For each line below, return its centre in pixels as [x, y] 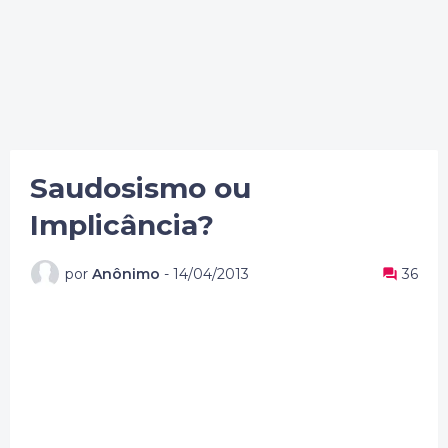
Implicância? [122, 225]
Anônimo [126, 273]
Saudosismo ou [140, 188]
